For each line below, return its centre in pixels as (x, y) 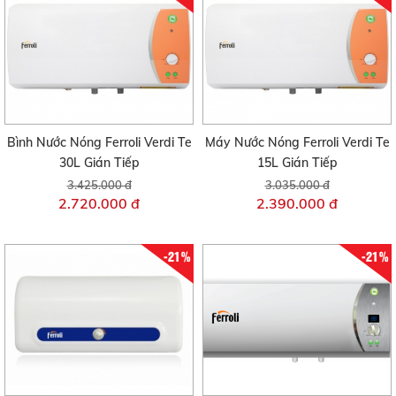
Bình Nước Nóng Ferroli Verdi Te (99, 143)
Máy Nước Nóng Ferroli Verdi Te (297, 143)
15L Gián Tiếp (297, 163)
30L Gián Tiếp (99, 163)
